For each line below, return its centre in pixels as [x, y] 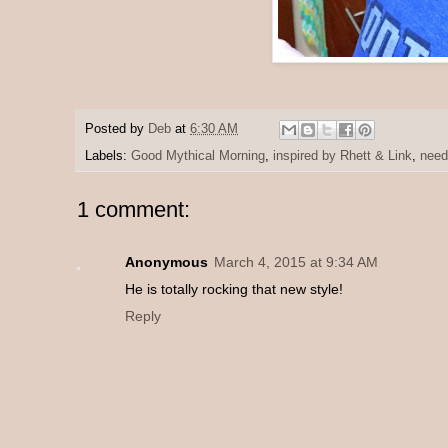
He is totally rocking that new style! [234, 289]
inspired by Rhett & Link [342, 156]
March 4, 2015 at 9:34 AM [296, 262]
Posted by [116, 129]
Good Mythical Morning [198, 156]
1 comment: [133, 210]
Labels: [108, 156]
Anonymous [166, 262]
